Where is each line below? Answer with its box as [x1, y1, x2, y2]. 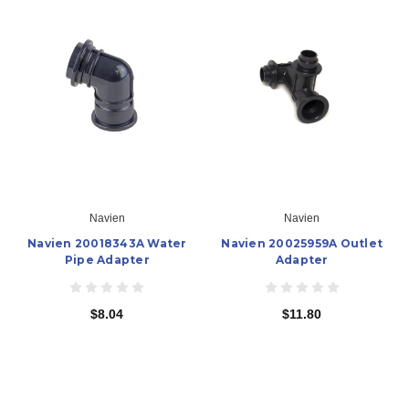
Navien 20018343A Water [27, 236, 187, 251]
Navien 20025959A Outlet [221, 236, 383, 251]
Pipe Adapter [64, 253, 150, 267]
